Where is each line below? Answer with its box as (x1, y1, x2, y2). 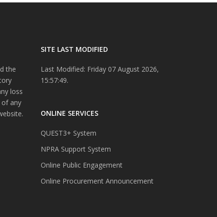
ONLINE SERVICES (40, 108, 98, 118)
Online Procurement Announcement (40, 176, 154, 186)
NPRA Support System (40, 144, 111, 154)
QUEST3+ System (40, 128, 96, 138)
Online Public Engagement (40, 160, 123, 170)
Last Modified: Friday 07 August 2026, (40, 64, 159, 74)
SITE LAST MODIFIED (40, 45, 108, 54)
